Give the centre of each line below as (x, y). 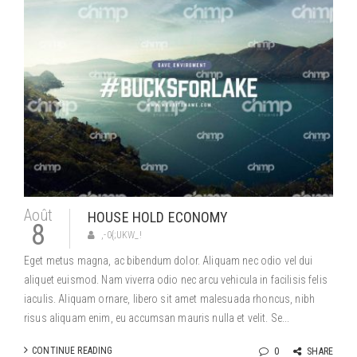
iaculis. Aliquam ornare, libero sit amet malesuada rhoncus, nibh (169, 299)
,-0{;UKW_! (122, 235)
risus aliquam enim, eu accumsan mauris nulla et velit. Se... (157, 318)
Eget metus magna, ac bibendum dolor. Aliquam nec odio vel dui (169, 261)
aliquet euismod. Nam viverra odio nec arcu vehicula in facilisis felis (176, 280)
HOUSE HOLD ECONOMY (158, 217)
